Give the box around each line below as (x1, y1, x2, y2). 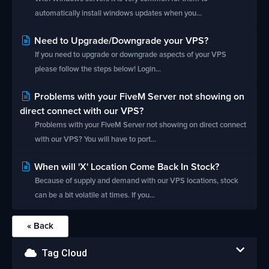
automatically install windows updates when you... (35, 10, 202, 17)
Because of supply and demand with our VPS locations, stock (35, 177, 238, 185)
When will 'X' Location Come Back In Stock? (32, 162, 219, 172)
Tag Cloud (37, 247, 87, 259)
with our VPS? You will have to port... (35, 136, 156, 144)
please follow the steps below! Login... (35, 65, 161, 73)
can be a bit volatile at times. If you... (35, 192, 155, 199)
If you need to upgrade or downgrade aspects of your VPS (35, 51, 226, 59)
